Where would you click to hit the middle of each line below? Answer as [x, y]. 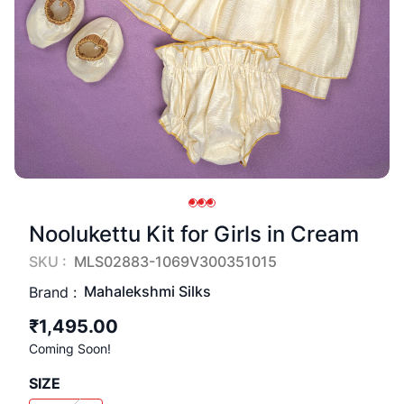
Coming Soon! [70, 349]
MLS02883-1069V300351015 [175, 262]
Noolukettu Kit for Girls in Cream [194, 234]
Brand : [53, 292]
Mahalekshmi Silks [147, 291]
